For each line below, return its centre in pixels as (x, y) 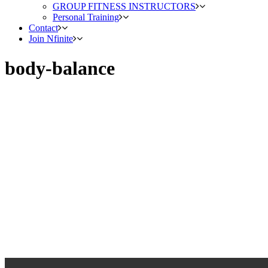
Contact (43, 28)
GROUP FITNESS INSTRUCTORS (124, 7)
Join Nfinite (51, 39)
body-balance (60, 68)
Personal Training (86, 17)
